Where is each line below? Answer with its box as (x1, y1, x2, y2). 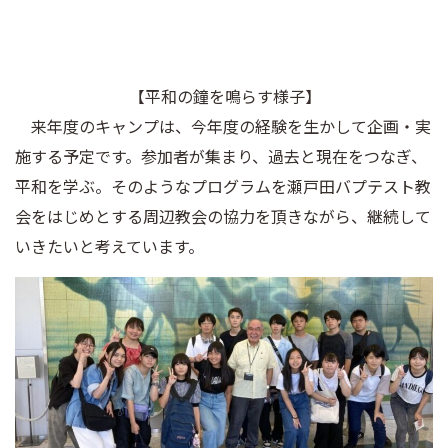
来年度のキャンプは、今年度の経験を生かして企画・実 (15, 113, 431, 138)
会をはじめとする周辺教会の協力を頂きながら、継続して (15, 203, 431, 228)
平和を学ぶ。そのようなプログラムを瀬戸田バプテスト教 (15, 173, 431, 198)
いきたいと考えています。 (15, 233, 204, 258)
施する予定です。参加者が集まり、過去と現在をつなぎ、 (15, 143, 427, 168)
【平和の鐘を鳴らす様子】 (112, 83, 321, 108)
